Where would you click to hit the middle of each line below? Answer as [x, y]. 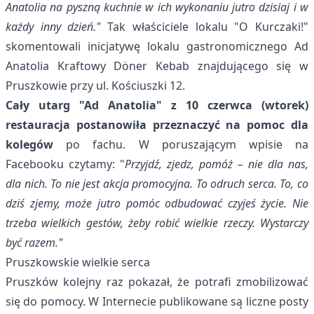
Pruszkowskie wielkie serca [78, 262]
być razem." [34, 243]
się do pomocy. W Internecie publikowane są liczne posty [157, 301]
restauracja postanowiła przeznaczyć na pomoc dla [157, 125]
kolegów [29, 144]
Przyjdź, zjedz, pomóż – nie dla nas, [217, 164]
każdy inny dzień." [53, 27]
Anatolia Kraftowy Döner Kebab [97, 66]
